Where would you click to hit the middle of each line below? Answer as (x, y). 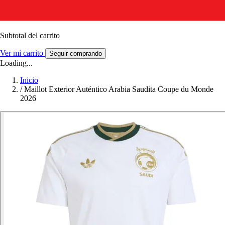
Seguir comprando (76, 53)
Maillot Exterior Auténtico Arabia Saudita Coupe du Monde (119, 89)
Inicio (29, 80)
